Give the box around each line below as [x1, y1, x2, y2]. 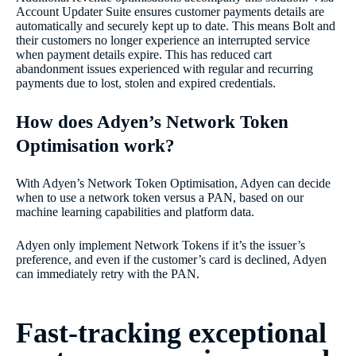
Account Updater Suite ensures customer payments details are [16, 4, 324, 18]
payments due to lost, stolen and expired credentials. [16, 75, 276, 90]
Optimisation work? [16, 134, 175, 156]
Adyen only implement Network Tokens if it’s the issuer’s [16, 238, 305, 252]
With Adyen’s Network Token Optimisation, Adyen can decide [16, 176, 331, 190]
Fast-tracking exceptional [16, 316, 327, 349]
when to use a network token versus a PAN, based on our [16, 190, 304, 204]
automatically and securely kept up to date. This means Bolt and [16, 18, 335, 33]
